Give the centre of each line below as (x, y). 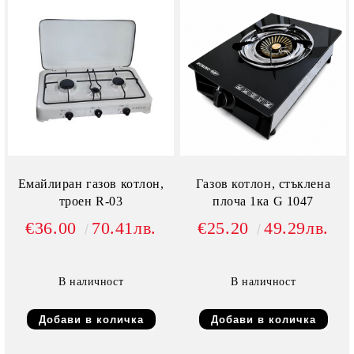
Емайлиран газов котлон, (91, 184)
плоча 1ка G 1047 (263, 201)
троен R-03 (91, 201)
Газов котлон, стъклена (263, 184)
